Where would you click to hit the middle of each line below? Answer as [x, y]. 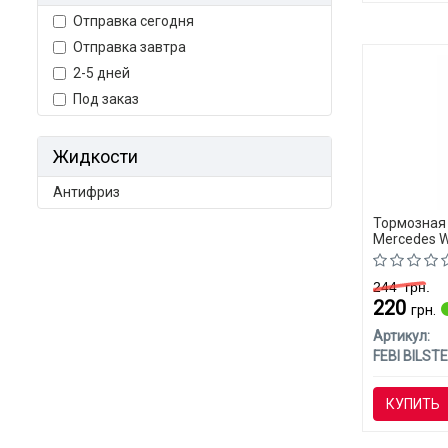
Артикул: [401, 336]
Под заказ [106, 99]
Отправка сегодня [133, 21]
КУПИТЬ [412, 404]
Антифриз [86, 192]
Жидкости [95, 156]
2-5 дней [101, 73]
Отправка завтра [129, 47]
